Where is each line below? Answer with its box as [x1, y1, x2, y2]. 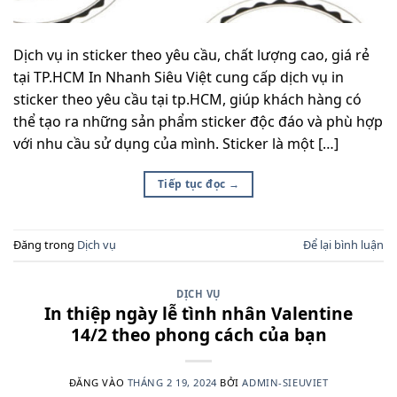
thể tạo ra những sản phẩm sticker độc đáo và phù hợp [13, 111, 383, 131]
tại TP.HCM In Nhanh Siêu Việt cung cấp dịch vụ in [13, 66, 344, 87]
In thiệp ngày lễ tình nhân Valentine [44, 301, 353, 326]
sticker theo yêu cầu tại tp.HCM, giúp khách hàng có [13, 89, 362, 109]
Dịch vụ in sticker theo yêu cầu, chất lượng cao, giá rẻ [13, 44, 370, 65]
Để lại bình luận [303, 237, 384, 253]
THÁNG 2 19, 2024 [127, 376, 217, 390]
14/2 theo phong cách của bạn [70, 323, 327, 347]
